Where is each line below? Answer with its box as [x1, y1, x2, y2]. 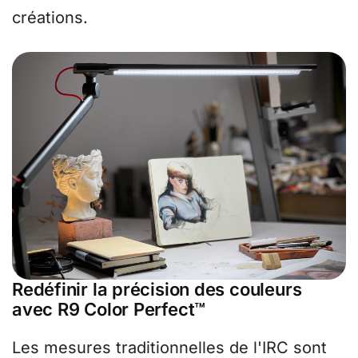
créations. [12, 8, 88, 28]
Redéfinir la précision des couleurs [12, 278, 302, 300]
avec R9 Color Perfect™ [12, 298, 206, 320]
